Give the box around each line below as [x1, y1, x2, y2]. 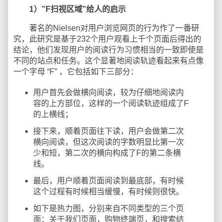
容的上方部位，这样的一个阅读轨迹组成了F [33, 99, 189, 108]
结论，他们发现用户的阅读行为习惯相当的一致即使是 [13, 46, 204, 54]
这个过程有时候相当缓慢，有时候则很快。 [33, 187, 184, 196]
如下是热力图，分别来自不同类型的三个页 [33, 204, 184, 213]
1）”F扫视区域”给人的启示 [29, 5, 126, 13]
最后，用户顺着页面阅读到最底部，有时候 [33, 176, 184, 185]
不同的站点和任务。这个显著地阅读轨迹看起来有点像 [13, 56, 204, 65]
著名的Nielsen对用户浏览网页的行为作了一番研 [13, 24, 199, 32]
